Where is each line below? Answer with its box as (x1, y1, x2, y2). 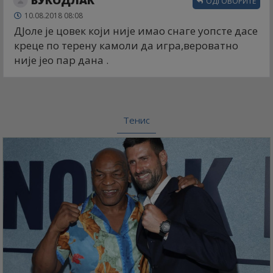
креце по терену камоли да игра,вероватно (14, 38, 238, 52)
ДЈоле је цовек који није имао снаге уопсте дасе (14, 23, 258, 38)
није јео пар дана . (14, 52, 108, 67)
